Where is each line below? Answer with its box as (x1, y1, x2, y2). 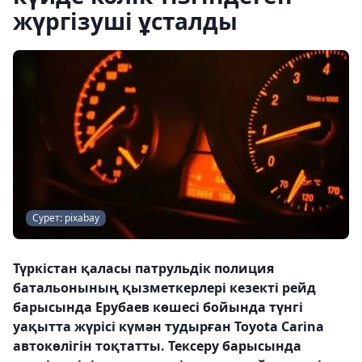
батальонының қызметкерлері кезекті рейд (13, 279, 316, 297)
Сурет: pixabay (32, 211, 99, 225)
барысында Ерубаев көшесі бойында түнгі (13, 298, 303, 316)
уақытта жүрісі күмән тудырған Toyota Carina (13, 318, 324, 335)
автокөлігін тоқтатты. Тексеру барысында (13, 337, 301, 355)
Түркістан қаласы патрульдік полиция (13, 259, 274, 277)
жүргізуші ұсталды (13, 6, 238, 36)
